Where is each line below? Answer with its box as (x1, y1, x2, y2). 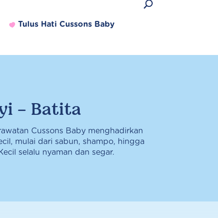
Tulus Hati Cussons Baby (18, 19, 115, 29)
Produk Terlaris (43, 123, 94, 130)
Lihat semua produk (43, 162, 111, 170)
